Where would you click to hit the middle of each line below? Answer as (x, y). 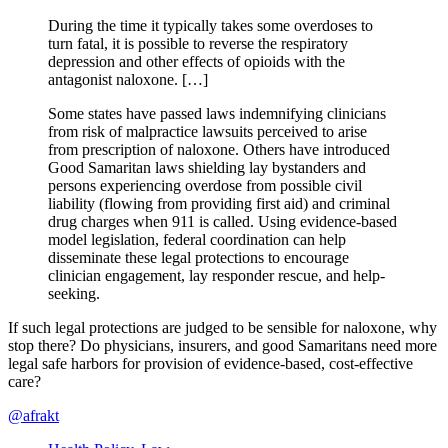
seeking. (74, 293)
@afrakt (33, 415)
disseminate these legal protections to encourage (198, 257)
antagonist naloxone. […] (128, 79)
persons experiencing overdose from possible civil (205, 185)
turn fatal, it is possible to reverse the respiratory (198, 43)
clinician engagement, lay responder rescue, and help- (216, 275)
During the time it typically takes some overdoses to (210, 25)
